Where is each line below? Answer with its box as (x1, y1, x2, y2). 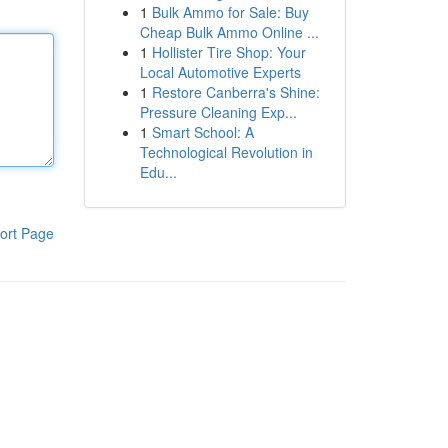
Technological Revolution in (139, 142, 313, 162)
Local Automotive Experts (139, 62, 301, 82)
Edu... (139, 162, 177, 182)
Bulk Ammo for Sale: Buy (151, 2, 309, 22)
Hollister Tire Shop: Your (151, 42, 306, 62)
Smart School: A (151, 122, 254, 142)
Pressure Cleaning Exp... (139, 102, 297, 122)
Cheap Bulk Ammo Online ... (139, 22, 319, 42)
